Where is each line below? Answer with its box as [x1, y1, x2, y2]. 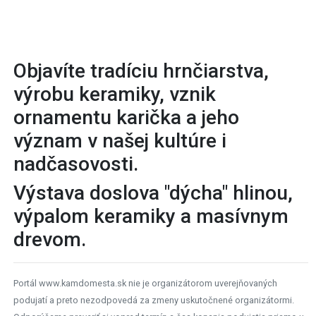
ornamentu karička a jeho [13, 105, 239, 129]
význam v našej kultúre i [13, 128, 226, 152]
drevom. [13, 227, 86, 251]
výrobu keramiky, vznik [13, 82, 216, 106]
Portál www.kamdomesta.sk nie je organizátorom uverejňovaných [13, 277, 277, 288]
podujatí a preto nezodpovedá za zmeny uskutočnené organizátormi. [13, 294, 294, 305]
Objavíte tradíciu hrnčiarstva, [13, 59, 269, 83]
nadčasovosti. [13, 152, 143, 176]
